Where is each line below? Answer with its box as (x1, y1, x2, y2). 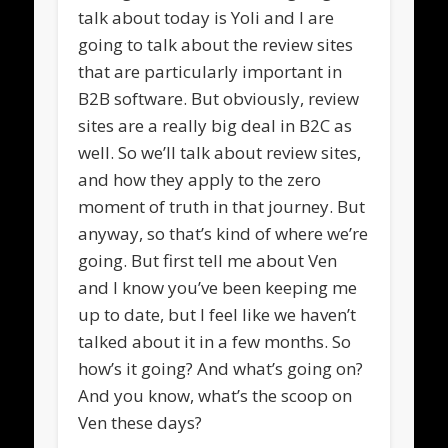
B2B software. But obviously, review (78, 86, 360, 110)
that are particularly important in (78, 59, 343, 83)
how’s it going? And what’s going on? (78, 356, 364, 380)
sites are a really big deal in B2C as (78, 113, 353, 137)
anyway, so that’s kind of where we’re (78, 221, 369, 245)
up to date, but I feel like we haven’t (78, 302, 357, 326)
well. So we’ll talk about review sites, (78, 140, 362, 164)
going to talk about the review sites (78, 32, 354, 56)
